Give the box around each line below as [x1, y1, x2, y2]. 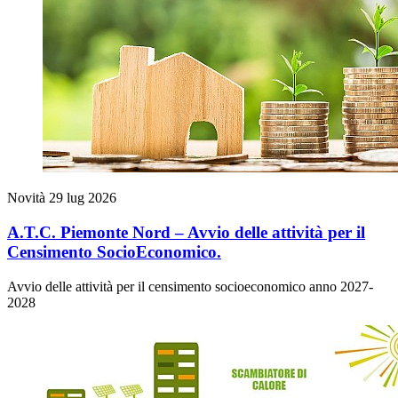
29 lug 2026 [49, 190, 116, 206]
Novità [7, 190, 49, 206]
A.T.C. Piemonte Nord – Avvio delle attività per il [7, 222, 365, 242]
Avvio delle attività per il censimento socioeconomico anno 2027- [7, 278, 373, 294]
